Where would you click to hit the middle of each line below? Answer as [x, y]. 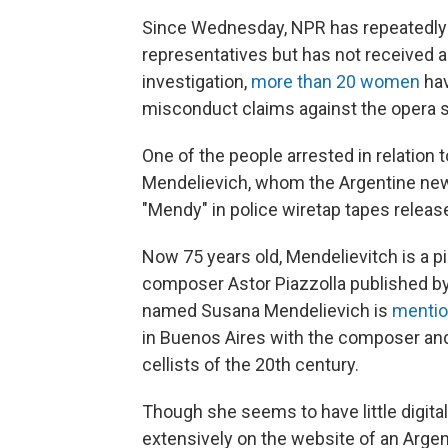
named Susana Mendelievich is [267, 310]
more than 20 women [335, 81]
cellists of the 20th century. [250, 364]
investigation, [196, 81]
